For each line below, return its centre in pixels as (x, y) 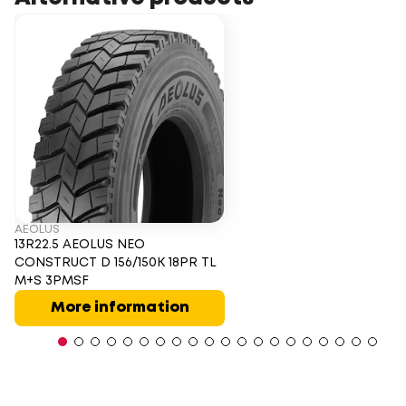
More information (120, 307)
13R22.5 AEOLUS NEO (80, 244)
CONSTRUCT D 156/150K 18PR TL (116, 262)
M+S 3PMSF (52, 280)
